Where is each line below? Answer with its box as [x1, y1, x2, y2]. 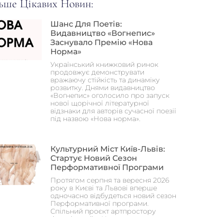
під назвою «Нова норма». [50, 114, 140, 123]
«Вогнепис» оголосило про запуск [50, 91, 170, 100]
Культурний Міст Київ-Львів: [50, 144, 165, 154]
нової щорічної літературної [50, 98, 149, 108]
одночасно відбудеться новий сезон [50, 191, 176, 200]
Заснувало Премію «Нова [50, 37, 153, 47]
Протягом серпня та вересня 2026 [50, 175, 169, 185]
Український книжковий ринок [50, 60, 158, 69]
